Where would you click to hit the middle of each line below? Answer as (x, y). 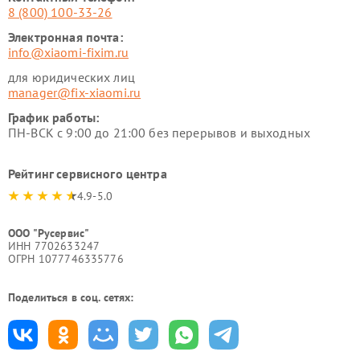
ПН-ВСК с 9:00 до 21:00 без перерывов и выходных (160, 133)
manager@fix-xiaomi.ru (75, 92)
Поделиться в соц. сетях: (71, 297)
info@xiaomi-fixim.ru (68, 52)
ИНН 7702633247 (54, 246)
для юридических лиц (72, 77)
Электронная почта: (65, 37)
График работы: (54, 117)
